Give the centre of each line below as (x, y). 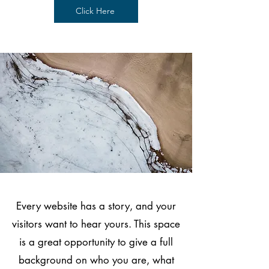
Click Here (95, 11)
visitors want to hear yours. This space (96, 224)
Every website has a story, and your (96, 206)
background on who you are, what (96, 260)
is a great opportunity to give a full (96, 242)
